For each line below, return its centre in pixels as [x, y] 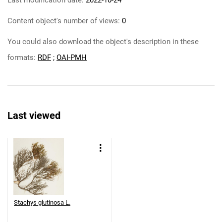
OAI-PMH [72, 57]
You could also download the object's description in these [103, 42]
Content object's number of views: [64, 21]
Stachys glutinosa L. [42, 202]
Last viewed [34, 115]
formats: [23, 57]
